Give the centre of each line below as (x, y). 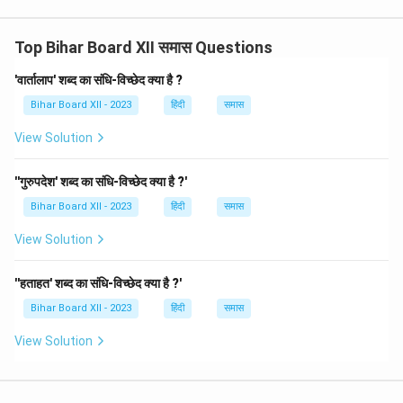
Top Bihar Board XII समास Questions (143, 47)
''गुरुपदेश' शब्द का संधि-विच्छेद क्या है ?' (101, 182)
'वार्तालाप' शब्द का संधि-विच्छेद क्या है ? (99, 80)
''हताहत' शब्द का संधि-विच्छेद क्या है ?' (98, 283)
